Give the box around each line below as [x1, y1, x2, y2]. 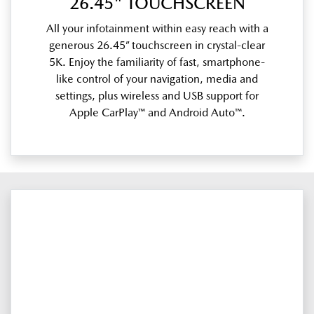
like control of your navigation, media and [56, 72, 258, 86]
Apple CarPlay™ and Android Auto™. [69, 106, 245, 120]
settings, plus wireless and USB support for [55, 89, 259, 103]
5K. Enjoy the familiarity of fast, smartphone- [49, 55, 265, 69]
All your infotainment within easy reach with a [46, 22, 268, 36]
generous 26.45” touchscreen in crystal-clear [49, 39, 265, 53]
